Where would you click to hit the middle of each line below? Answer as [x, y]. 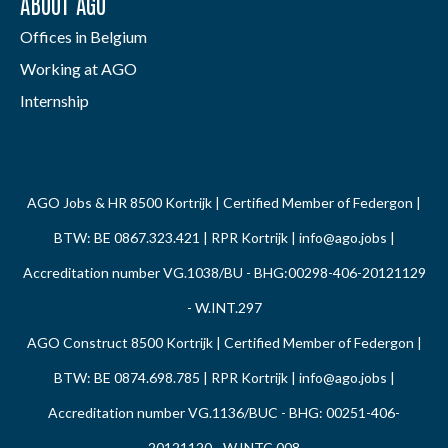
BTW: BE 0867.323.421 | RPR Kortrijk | [176, 238]
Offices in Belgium [83, 37]
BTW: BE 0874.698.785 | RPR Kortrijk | [176, 378]
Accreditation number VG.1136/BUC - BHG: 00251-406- [224, 413]
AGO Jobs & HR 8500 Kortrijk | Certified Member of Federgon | [224, 203]
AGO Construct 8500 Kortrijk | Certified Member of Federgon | [224, 343]
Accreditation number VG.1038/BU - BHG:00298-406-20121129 [224, 273]
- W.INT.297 [224, 308]
